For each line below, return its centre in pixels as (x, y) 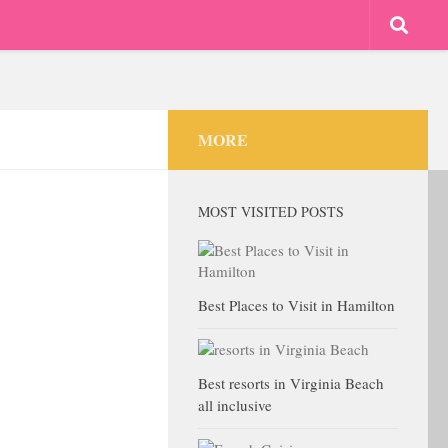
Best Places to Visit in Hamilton (296, 305)
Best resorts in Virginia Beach (291, 383)
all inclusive (235, 405)
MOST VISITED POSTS (271, 211)
